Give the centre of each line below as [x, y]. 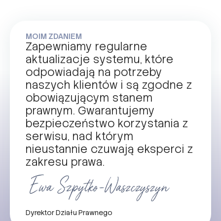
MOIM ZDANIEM [54, 36]
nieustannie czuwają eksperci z [110, 149]
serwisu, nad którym [80, 136]
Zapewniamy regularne [87, 46]
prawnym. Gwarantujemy [90, 110]
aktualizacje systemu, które [100, 59]
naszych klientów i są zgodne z [109, 85]
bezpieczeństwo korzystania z [107, 123]
